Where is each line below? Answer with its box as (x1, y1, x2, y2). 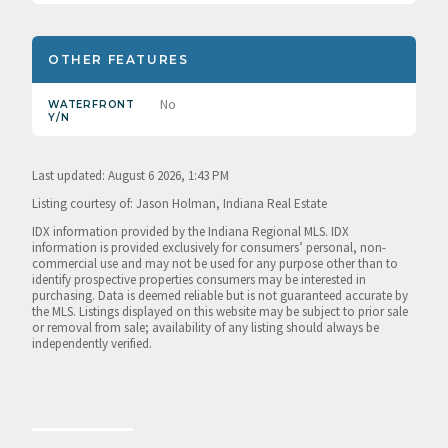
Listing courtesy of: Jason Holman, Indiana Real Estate (32, 195, 327, 213)
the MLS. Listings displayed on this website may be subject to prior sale (32, 303, 408, 321)
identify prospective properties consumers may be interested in (32, 271, 366, 289)
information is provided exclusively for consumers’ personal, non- (32, 239, 386, 257)
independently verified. (32, 335, 152, 353)
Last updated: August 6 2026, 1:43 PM (32, 167, 229, 185)
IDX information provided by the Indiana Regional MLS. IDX (32, 223, 349, 241)
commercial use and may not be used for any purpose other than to (32, 255, 398, 273)
